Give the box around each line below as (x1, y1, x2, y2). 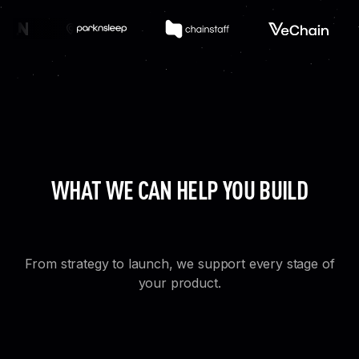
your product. (138, 274, 221, 291)
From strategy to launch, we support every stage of (24, 255, 335, 272)
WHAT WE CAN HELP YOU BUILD (50, 172, 309, 206)
